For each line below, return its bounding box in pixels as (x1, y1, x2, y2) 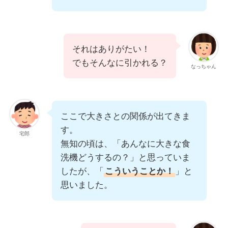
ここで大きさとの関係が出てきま (60, 111, 190, 122)
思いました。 (60, 180, 112, 190)
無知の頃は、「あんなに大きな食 (60, 139, 190, 149)
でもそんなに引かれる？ (72, 58, 168, 68)
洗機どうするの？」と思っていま (60, 153, 190, 163)
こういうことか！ (104, 166, 174, 177)
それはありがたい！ (72, 44, 151, 54)
